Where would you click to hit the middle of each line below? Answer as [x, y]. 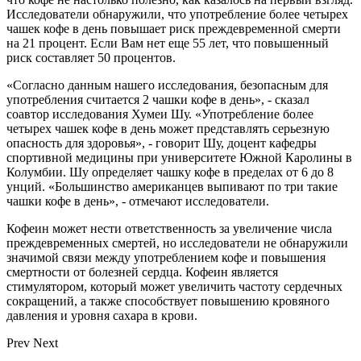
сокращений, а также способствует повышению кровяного [168, 301]
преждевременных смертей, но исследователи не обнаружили [177, 243]
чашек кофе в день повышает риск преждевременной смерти [174, 28]
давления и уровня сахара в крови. [102, 315]
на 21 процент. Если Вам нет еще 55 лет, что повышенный [168, 43]
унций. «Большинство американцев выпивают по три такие [172, 186]
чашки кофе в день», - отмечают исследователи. [138, 201]
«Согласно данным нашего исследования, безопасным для [167, 85]
